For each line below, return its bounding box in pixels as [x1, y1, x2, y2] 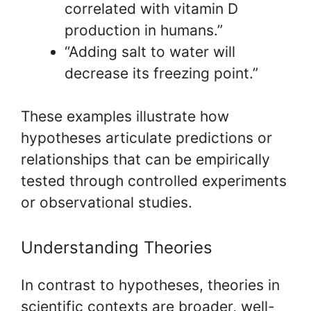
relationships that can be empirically [21, 151, 270, 168]
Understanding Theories [21, 237, 212, 258]
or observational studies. [21, 194, 192, 211]
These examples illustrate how [21, 108, 229, 125]
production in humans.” [65, 21, 223, 39]
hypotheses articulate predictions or [21, 129, 272, 146]
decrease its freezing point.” [65, 64, 258, 82]
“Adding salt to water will [65, 42, 235, 60]
